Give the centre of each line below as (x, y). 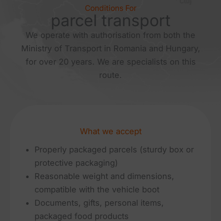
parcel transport (110, 21)
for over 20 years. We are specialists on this (110, 62)
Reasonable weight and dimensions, (104, 176)
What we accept (110, 131)
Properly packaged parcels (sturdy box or (114, 149)
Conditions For (110, 8)
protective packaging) (76, 163)
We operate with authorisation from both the (110, 35)
